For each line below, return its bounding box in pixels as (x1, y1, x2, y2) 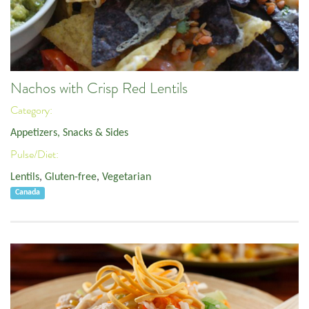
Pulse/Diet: (10, 148, 61, 162)
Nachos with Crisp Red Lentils (10, 78, 188, 98)
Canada (15, 188, 41, 197)
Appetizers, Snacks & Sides (10, 127, 128, 139)
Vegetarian (102, 171, 151, 183)
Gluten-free (45, 171, 97, 183)
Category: (10, 103, 54, 118)
